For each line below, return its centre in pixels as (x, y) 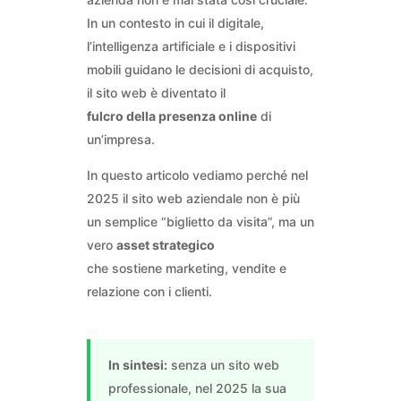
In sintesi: (137, 365)
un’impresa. (120, 140)
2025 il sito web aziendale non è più (193, 199)
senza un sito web (223, 365)
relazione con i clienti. (149, 292)
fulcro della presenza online (171, 116)
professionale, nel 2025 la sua (197, 388)
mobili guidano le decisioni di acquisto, (200, 70)
